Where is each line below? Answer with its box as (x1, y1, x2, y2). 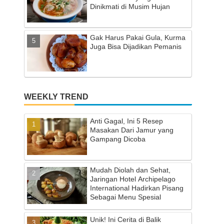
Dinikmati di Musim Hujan (90, 2, 170, 10)
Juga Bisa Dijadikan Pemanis (90, 42, 181, 51)
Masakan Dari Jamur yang (90, 125, 173, 134)
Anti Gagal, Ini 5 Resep (90, 116, 163, 125)
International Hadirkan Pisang (90, 184, 183, 192)
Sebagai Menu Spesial (90, 193, 161, 201)
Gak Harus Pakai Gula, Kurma (90, 33, 185, 42)
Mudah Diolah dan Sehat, (90, 166, 170, 174)
